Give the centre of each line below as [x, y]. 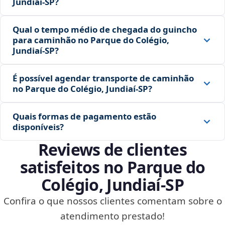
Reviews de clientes [113, 150]
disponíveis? [38, 127]
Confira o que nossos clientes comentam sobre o [113, 201]
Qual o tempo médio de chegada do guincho [105, 30]
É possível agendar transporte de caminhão [103, 78]
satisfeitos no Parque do [113, 167]
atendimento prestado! [113, 216]
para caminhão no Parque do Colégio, [91, 40]
